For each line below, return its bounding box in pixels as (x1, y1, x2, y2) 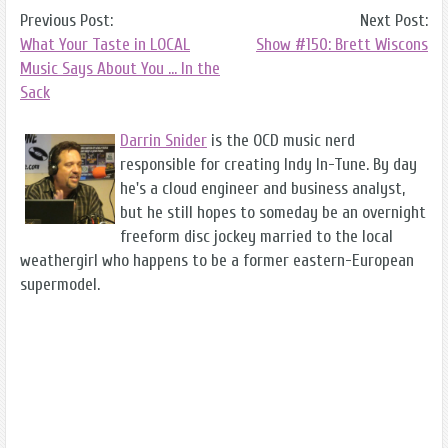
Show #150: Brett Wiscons (256, 34, 428, 56)
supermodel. (20, 274, 100, 296)
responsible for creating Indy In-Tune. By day (120, 154, 417, 176)
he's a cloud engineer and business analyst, (120, 178, 405, 200)
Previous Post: (20, 10, 113, 32)
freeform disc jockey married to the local (120, 226, 393, 248)
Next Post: (360, 10, 428, 32)
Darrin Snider (120, 130, 207, 152)
